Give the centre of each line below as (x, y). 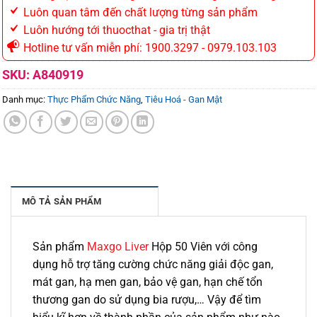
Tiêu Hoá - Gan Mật (184, 100)
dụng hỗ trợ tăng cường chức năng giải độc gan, (153, 264)
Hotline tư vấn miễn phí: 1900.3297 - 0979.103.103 (149, 48)
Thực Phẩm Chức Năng (94, 100)
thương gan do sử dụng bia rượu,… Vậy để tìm (147, 299)
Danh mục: (25, 100)
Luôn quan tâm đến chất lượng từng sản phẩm (139, 13)
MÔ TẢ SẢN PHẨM (62, 201)
